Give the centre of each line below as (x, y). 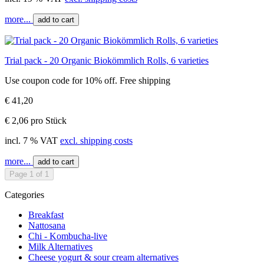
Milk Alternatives (60, 246)
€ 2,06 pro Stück (36, 120)
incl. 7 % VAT (32, 140)
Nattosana (47, 225)
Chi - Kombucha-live (68, 236)
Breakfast (46, 214)
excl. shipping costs (96, 140)
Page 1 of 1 (29, 174)
